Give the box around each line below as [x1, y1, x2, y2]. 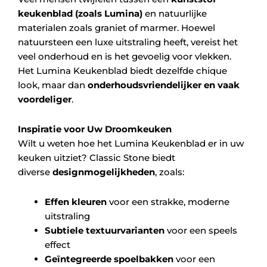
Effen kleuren [45, 196, 107, 208]
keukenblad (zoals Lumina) [18, 7, 142, 19]
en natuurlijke [142, 7, 207, 19]
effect [45, 239, 70, 251]
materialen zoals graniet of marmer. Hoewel [18, 21, 215, 33]
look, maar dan [18, 79, 88, 91]
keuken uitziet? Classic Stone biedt [18, 151, 175, 163]
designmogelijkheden [52, 166, 155, 178]
